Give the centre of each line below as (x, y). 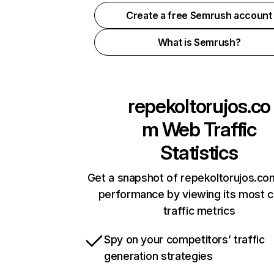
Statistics (199, 153)
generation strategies (158, 256)
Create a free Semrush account (199, 15)
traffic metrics (199, 211)
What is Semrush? (199, 42)
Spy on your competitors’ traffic (184, 239)
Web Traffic (207, 129)
